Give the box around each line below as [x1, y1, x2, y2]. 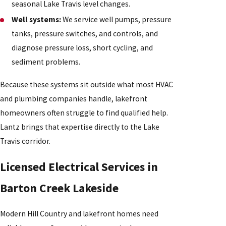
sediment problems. [12, 57, 81, 67]
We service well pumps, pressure [61, 15, 172, 25]
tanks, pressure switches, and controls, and [12, 29, 158, 39]
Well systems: [12, 15, 62, 25]
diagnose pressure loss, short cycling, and [12, 43, 153, 53]
